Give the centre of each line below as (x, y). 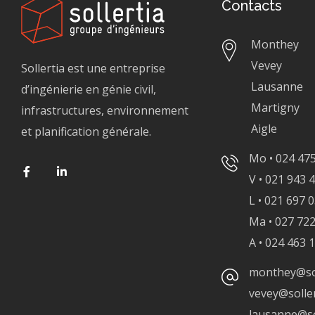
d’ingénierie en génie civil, (89, 90)
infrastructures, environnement (105, 111)
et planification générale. (86, 132)
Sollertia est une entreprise (93, 69)
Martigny (275, 108)
